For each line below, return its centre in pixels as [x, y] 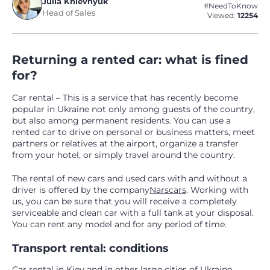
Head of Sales [69, 13]
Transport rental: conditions [90, 249]
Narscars [168, 190]
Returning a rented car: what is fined [130, 60]
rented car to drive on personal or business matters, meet [133, 132]
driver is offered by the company [81, 190]
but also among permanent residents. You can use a [121, 121]
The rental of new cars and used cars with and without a [130, 179]
